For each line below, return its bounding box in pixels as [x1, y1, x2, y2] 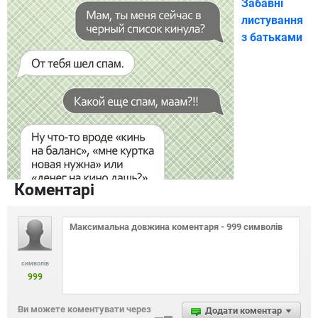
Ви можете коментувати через [18, 303, 151, 314]
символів [21, 259, 49, 267]
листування [241, 13, 303, 27]
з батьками [241, 30, 302, 44]
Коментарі [14, 179, 94, 199]
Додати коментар [205, 305, 282, 316]
